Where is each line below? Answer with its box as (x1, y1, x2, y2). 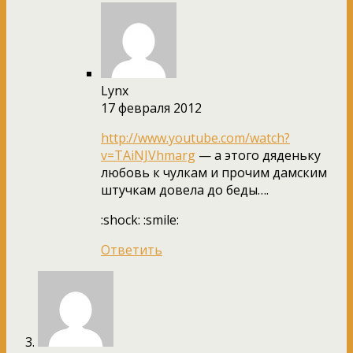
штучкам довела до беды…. (101, 180, 269, 199)
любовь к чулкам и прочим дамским (101, 163, 327, 181)
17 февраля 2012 (101, 98, 202, 117)
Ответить (101, 240, 162, 258)
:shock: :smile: (101, 210, 179, 229)
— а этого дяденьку (195, 146, 321, 164)
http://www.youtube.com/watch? (101, 128, 290, 147)
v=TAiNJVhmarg (101, 146, 195, 164)
